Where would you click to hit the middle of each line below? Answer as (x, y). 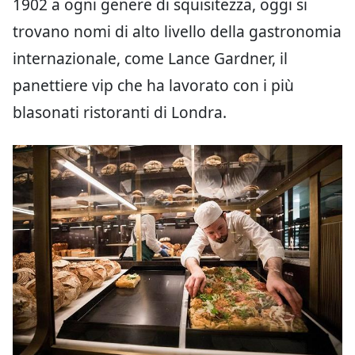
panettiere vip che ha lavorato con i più (153, 85)
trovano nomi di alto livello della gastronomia (177, 31)
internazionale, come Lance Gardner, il (150, 58)
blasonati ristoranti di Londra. (120, 112)
